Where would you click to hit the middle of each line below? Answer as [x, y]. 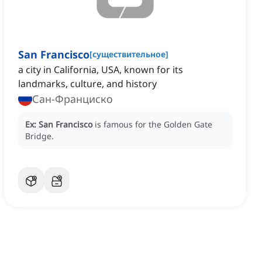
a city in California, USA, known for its [101, 70]
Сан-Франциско [73, 99]
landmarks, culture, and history [87, 84]
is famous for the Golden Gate [154, 125]
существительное [129, 54]
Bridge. [39, 136]
